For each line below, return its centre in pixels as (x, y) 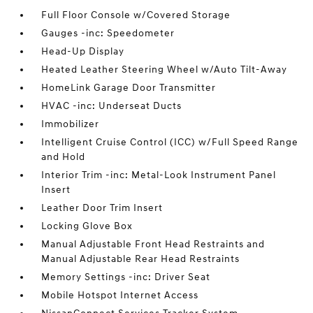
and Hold (64, 157)
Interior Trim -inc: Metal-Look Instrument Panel (159, 175)
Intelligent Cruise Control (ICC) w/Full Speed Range (170, 143)
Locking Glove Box (87, 226)
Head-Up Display (83, 52)
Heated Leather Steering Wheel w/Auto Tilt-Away (165, 70)
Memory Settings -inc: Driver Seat (126, 277)
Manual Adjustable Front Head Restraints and (153, 245)
